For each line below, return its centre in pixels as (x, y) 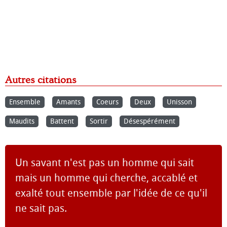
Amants (68, 102)
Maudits (22, 121)
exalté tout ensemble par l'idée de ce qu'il (111, 193)
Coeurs (107, 102)
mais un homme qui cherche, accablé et (106, 178)
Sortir (99, 121)
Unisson (179, 102)
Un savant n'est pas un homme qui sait (105, 163)
